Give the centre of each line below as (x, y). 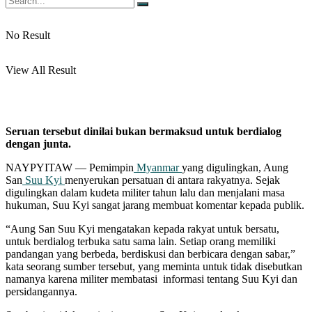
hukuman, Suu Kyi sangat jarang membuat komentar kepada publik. (155, 205)
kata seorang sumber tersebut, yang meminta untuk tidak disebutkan (154, 266)
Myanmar (158, 167)
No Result (28, 35)
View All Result (41, 70)
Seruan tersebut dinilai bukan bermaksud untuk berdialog (143, 131)
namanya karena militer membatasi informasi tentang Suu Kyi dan (151, 279)
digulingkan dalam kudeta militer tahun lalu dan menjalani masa (145, 192)
